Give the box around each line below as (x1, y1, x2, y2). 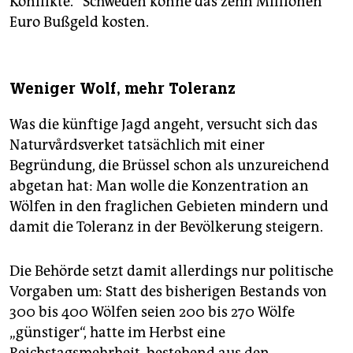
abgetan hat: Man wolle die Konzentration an (9, 177, 309, 195)
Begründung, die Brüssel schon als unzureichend (9, 157, 329, 175)
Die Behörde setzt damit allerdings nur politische (9, 262, 333, 281)
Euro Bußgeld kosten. (9, 13, 149, 32)
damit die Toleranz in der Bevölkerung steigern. (9, 218, 323, 236)
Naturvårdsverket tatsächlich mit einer (9, 136, 265, 154)
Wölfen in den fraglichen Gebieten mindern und (9, 198, 329, 216)
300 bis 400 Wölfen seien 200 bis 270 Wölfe (9, 303, 295, 321)
